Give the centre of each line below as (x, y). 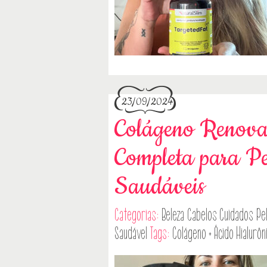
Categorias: (138, 215)
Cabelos (202, 215)
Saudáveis (160, 187)
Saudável (131, 233)
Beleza (173, 215)
